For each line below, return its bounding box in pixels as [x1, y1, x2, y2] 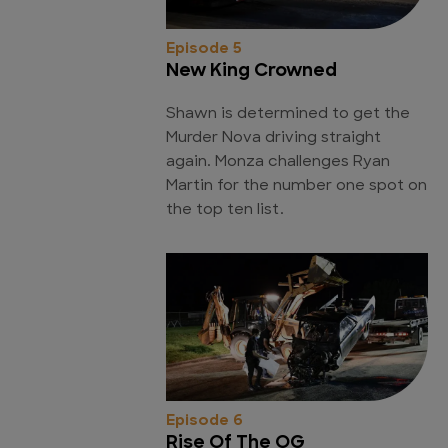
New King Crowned [166, 62, 337, 82]
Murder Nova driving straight [166, 131, 381, 147]
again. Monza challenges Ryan [166, 155, 390, 171]
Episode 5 [166, 42, 242, 58]
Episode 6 [166, 413, 243, 429]
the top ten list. [166, 203, 284, 219]
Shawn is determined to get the [166, 107, 410, 123]
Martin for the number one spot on [166, 179, 427, 195]
